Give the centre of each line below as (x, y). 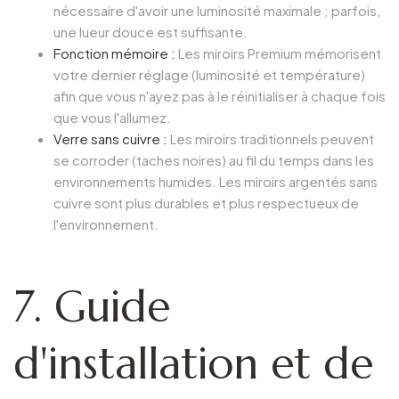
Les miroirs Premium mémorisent (278, 53)
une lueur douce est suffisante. (151, 31)
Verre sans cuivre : (110, 138)
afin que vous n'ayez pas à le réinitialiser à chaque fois (220, 95)
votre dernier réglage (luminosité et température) (209, 74)
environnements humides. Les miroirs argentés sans (216, 181)
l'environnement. (106, 224)
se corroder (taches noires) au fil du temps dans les (214, 159)
